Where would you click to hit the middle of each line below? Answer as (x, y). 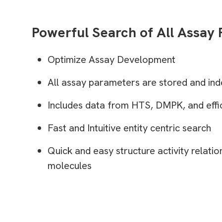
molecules (70, 165)
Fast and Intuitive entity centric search (129, 128)
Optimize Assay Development (111, 59)
